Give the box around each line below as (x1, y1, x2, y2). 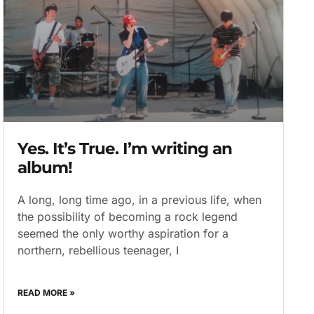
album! (18, 157, 73, 177)
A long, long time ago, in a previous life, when (18, 192, 262, 207)
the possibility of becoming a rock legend (18, 209, 238, 224)
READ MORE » (18, 287, 76, 298)
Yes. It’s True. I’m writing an (18, 138, 233, 158)
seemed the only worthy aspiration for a (18, 226, 229, 240)
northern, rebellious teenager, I (18, 243, 179, 257)
